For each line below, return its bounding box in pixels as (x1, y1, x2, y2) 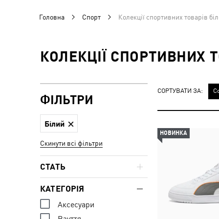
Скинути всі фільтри (40, 139, 103, 147)
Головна (39, 13, 65, 21)
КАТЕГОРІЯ (40, 184, 85, 194)
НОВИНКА (160, 130, 187, 136)
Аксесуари (58, 199, 94, 209)
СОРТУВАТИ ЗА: (157, 87, 203, 94)
